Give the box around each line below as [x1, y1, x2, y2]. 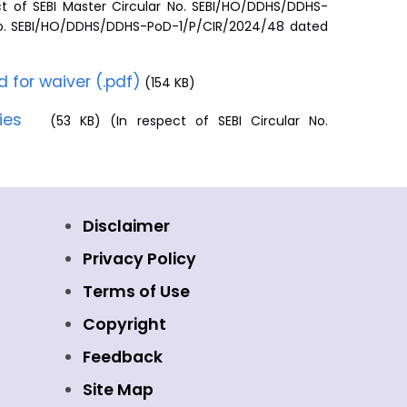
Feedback [83, 346, 163, 368]
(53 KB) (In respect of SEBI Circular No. [31, 112, 329, 130]
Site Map [83, 379, 154, 401]
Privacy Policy [83, 248, 196, 270]
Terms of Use [83, 281, 190, 303]
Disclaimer [83, 215, 170, 237]
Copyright [83, 313, 166, 335]
